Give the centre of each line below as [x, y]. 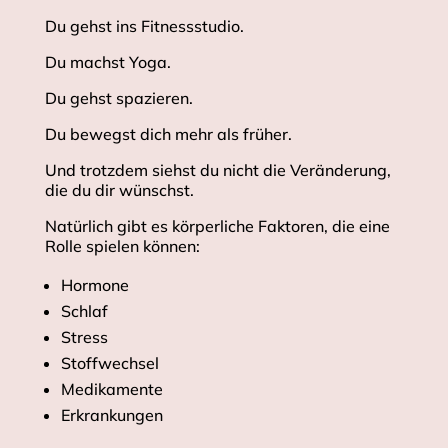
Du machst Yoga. [107, 62]
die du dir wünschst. [119, 190]
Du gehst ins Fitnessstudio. [144, 26]
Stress [84, 337]
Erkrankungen [111, 415]
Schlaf [84, 311]
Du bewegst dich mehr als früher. [168, 134]
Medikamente [111, 389]
